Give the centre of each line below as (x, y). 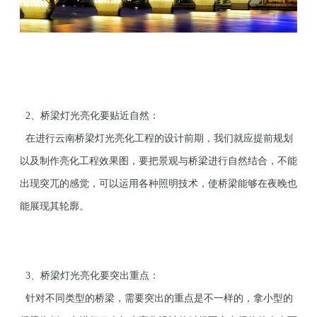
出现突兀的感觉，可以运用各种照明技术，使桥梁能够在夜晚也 (158, 183)
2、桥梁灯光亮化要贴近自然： (90, 115)
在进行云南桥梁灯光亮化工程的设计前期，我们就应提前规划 (156, 138)
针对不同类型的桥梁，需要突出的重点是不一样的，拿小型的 (156, 298)
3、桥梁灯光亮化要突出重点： (90, 275)
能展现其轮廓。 (54, 206)
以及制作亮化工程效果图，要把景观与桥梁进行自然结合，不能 (158, 161)
